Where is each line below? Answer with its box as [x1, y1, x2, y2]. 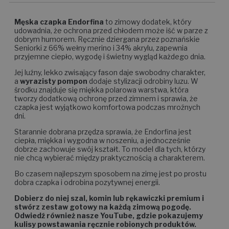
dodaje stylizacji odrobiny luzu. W [87, 76, 198, 85]
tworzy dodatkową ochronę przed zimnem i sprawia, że [14, 94, 198, 103]
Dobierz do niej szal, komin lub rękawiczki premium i [14, 193, 204, 202]
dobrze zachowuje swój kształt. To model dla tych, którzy [14, 144, 205, 153]
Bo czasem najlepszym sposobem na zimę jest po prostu [14, 169, 207, 178]
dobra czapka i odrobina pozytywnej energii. [14, 177, 160, 187]
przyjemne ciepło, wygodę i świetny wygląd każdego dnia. [14, 52, 205, 61]
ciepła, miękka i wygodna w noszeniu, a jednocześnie [14, 135, 191, 145]
